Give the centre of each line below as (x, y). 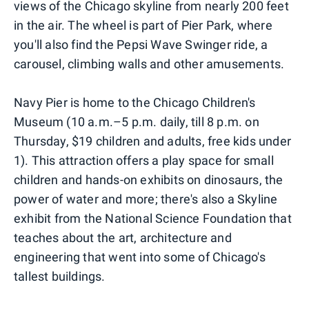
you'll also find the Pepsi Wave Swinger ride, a (141, 45)
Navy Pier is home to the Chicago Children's (135, 103)
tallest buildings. (60, 277)
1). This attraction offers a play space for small (144, 161)
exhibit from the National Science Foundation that (153, 219)
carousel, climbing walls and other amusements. (149, 64)
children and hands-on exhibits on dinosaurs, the (149, 180)
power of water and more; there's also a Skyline (146, 199)
